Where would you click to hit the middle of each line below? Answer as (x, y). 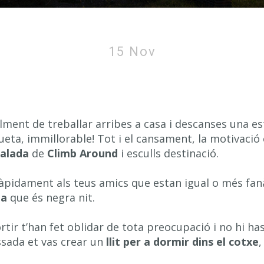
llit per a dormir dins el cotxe (182, 242)
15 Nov (132, 52)
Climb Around (82, 153)
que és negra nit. (51, 197)
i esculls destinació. (168, 153)
